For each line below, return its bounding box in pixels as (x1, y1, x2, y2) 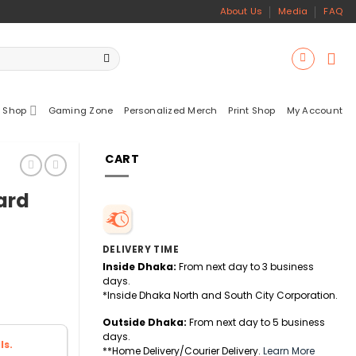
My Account (286, 104, 342, 117)
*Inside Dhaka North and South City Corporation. (102, 288, 338, 303)
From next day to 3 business (176, 260, 314, 274)
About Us (219, 5, 263, 17)
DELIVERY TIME (102, 243, 180, 257)
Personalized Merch (124, 104, 218, 117)
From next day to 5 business (186, 315, 325, 329)
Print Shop (228, 104, 276, 117)
